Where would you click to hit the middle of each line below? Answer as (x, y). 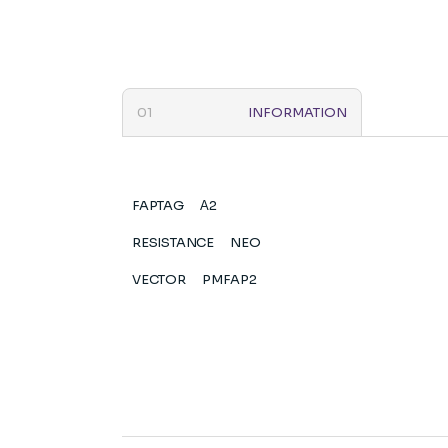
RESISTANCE (173, 243)
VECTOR (159, 280)
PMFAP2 (229, 280)
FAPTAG (158, 206)
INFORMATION (297, 112)
